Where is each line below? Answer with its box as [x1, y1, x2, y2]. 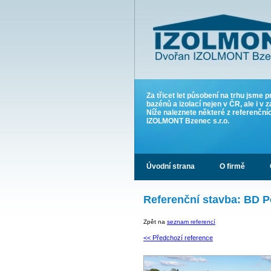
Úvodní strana [146, 162, 195, 171]
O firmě [220, 162, 245, 171]
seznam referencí [167, 218, 215, 225]
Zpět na [143, 218, 167, 225]
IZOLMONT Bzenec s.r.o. [146, 117, 229, 125]
